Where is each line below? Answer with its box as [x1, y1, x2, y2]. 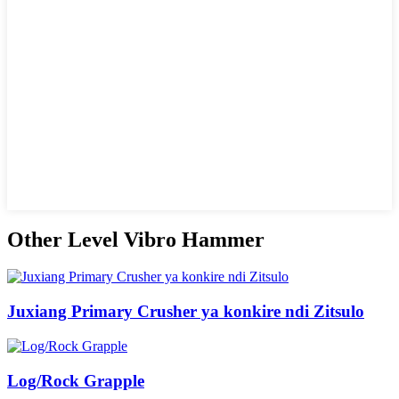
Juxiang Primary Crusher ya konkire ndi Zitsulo [7, 302, 364, 322]
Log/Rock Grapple [7, 370, 144, 390]
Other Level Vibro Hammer [7, 227, 265, 251]
